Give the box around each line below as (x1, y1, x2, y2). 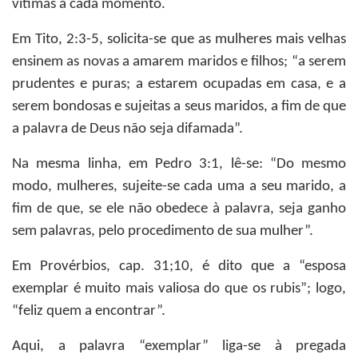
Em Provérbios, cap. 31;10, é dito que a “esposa (12, 259, 346, 274)
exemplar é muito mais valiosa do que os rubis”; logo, (12, 281, 346, 296)
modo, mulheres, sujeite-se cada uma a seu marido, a (12, 179, 346, 194)
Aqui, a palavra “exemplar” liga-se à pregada (12, 339, 346, 354)
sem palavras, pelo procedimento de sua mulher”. (12, 224, 313, 239)
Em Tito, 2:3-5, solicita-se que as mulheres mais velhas (12, 32, 346, 47)
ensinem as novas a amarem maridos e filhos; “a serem (12, 54, 346, 70)
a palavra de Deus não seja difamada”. (12, 121, 243, 137)
